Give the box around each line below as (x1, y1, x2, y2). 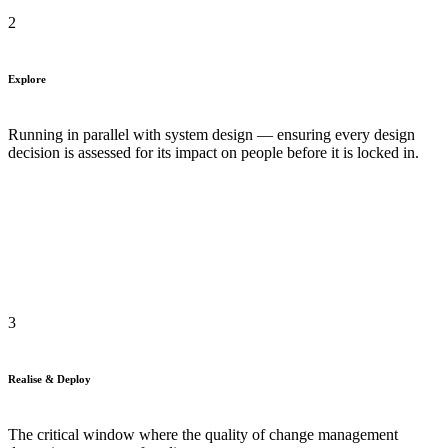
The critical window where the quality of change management (8, 425, 398, 443)
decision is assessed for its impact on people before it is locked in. (8, 143, 419, 161)
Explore (8, 72, 46, 85)
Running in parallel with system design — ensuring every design (8, 125, 415, 143)
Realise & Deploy (8, 372, 91, 385)
